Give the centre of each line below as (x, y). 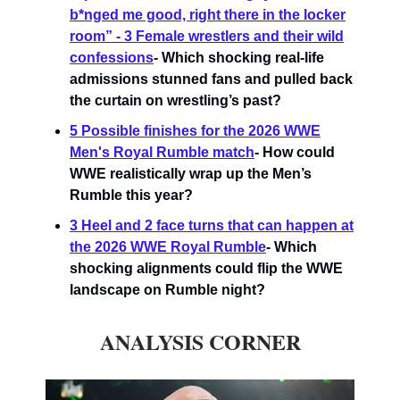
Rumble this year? (131, 196)
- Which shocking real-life (239, 58)
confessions (112, 58)
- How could (295, 153)
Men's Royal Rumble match (162, 153)
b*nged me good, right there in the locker (208, 15)
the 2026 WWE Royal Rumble (168, 247)
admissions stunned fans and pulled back (211, 79)
